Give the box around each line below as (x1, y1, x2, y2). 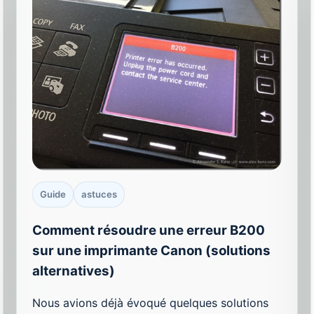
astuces (81, 188, 118, 200)
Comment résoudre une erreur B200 (32, 222, 266, 239)
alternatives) (32, 263, 116, 280)
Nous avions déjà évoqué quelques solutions (32, 296, 269, 310)
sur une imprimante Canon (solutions (32, 243, 271, 259)
